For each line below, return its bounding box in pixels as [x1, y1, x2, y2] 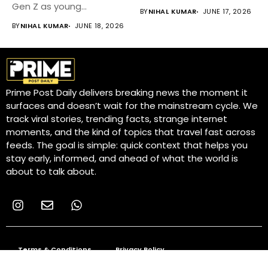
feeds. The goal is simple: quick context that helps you [6, 139, 248, 152]
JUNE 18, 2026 [74, 21, 124, 31]
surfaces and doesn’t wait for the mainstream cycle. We [6, 99, 258, 112]
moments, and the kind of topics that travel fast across [6, 126, 255, 139]
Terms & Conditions [18, 245, 92, 255]
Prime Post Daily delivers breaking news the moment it [6, 86, 248, 99]
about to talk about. [6, 165, 96, 178]
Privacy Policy [115, 245, 165, 255]
